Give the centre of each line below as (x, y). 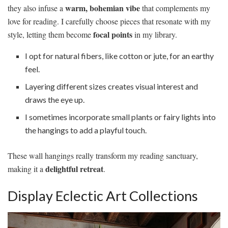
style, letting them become (50, 34)
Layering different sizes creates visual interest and (112, 86)
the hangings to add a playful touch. (86, 130)
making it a (26, 168)
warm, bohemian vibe (103, 8)
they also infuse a (36, 8)
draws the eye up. (55, 99)
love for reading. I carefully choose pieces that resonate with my (109, 21)
